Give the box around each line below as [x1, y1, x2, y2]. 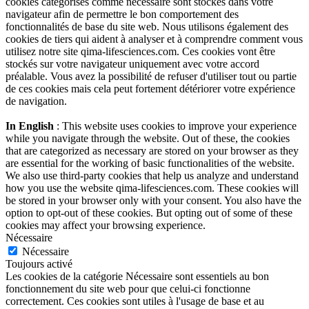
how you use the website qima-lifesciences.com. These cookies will [6, 182, 299, 195]
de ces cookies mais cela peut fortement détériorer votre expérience [6, 83, 295, 95]
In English [6, 120, 54, 132]
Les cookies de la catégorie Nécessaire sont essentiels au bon [6, 270, 269, 283]
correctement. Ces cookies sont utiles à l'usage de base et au [6, 295, 264, 308]
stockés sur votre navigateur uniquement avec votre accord [6, 58, 259, 70]
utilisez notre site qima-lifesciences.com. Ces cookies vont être [6, 46, 275, 58]
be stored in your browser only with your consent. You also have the [6, 195, 301, 207]
